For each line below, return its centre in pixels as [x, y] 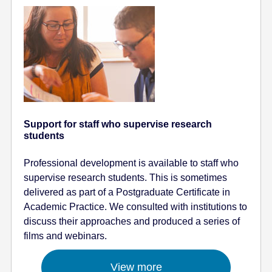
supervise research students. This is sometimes [126, 177]
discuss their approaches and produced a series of [132, 221]
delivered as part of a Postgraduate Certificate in [127, 192]
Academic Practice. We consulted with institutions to [136, 206]
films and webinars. [66, 236]
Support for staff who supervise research [118, 124]
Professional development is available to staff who [131, 163]
